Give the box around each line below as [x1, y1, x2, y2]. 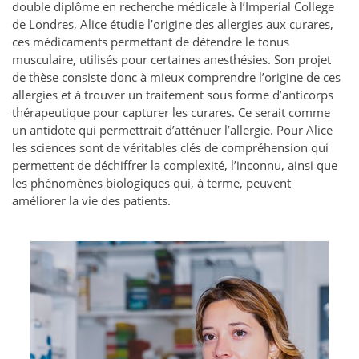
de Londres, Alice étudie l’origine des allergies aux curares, [12, 16, 333, 33]
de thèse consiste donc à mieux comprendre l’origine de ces [12, 69, 341, 86]
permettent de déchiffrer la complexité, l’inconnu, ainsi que [12, 157, 337, 174]
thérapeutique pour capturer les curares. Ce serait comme [12, 104, 330, 121]
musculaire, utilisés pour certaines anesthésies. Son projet [12, 51, 331, 68]
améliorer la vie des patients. [12, 192, 171, 209]
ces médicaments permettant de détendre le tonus [12, 34, 289, 50]
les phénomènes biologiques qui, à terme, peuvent [12, 175, 291, 192]
